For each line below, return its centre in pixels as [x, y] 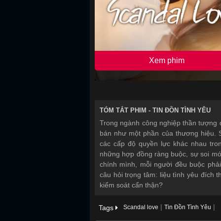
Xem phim [167, 60]
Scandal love [141, 207]
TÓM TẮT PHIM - [126, 110]
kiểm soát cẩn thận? [131, 185]
